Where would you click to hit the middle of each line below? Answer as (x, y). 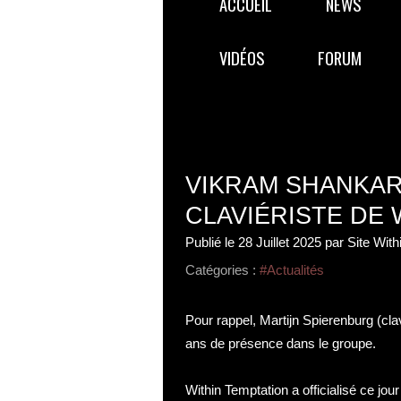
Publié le (212, 242)
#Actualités (292, 270)
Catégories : (221, 270)
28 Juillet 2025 (280, 242)
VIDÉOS (242, 58)
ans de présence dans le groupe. (281, 343)
